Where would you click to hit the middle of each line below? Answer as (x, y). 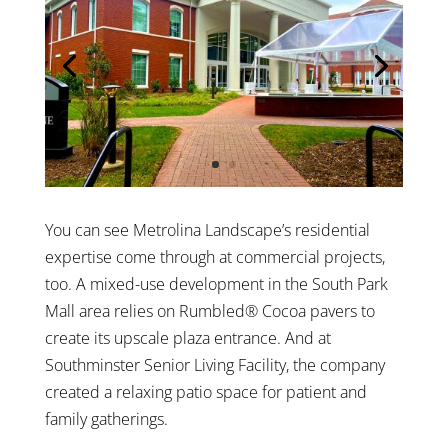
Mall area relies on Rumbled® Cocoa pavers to (209, 310)
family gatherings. (106, 418)
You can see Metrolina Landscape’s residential (207, 229)
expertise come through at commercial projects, (214, 256)
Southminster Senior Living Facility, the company (214, 364)
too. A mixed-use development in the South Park (216, 283)
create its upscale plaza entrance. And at (187, 337)
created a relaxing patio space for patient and (205, 391)
